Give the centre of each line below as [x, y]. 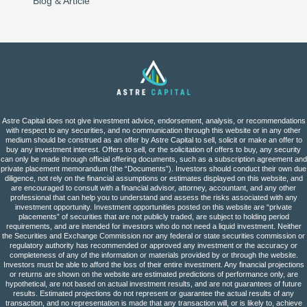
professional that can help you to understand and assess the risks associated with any [153, 198]
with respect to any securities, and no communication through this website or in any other [153, 131]
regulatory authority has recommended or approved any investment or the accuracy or [153, 246]
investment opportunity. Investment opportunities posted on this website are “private [153, 207]
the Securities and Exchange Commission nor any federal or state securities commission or [153, 236]
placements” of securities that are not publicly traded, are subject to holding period [153, 217]
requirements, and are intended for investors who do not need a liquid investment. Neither [153, 226]
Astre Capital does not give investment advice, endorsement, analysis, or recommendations [153, 121]
